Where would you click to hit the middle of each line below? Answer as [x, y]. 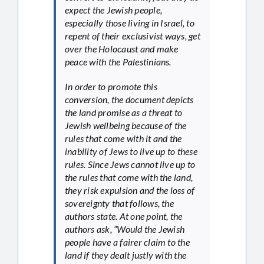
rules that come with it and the [123, 138]
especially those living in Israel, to [130, 22]
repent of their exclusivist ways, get [133, 35]
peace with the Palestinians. [118, 61]
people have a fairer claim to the [127, 242]
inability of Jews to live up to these [131, 151]
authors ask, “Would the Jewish [125, 229]
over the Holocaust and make [122, 48]
